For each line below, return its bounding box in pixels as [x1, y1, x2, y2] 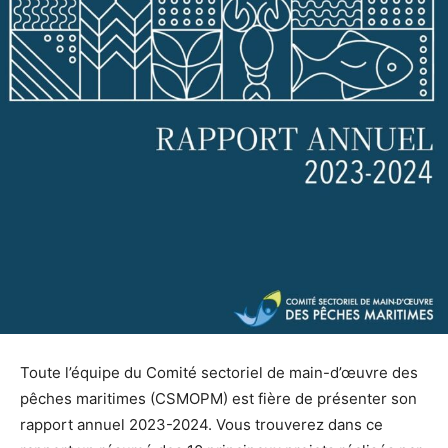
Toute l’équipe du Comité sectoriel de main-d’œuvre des [20, 363, 418, 383]
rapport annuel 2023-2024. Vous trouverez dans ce [20, 415, 383, 435]
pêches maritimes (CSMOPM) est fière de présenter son [20, 389, 417, 409]
